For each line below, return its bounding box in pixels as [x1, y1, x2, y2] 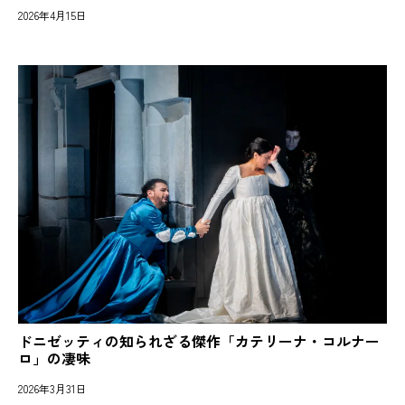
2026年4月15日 [18, 7, 87, 24]
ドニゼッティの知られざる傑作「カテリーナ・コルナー [18, 329, 380, 352]
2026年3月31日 [18, 380, 87, 396]
